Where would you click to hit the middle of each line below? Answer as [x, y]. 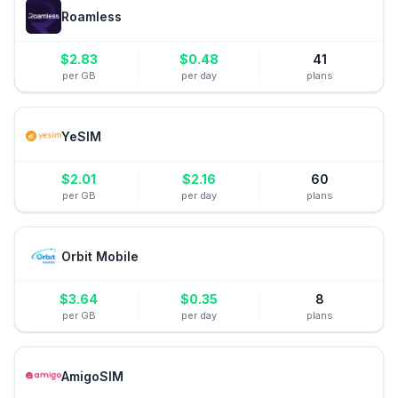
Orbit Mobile [100, 256]
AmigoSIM [92, 376]
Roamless [92, 16]
